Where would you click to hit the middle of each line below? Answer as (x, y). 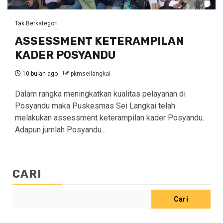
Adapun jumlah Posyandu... (60, 130)
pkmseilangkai (91, 74)
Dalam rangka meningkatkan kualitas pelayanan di (100, 94)
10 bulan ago (39, 74)
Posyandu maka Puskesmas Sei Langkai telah (95, 106)
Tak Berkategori (36, 23)
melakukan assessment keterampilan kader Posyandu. (110, 118)
